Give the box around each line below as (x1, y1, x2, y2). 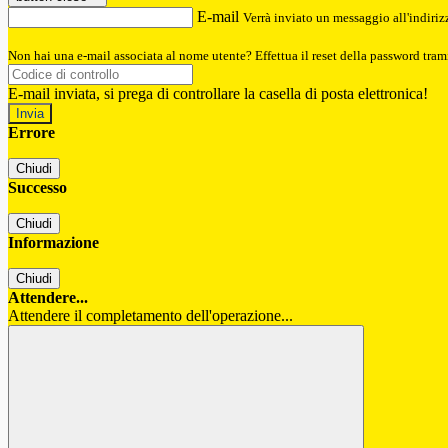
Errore (8, 124, 55, 142)
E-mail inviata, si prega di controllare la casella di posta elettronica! (8, 85, 428, 103)
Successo (8, 179, 67, 197)
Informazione (8, 234, 99, 252)
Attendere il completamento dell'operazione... (8, 307, 293, 325)
